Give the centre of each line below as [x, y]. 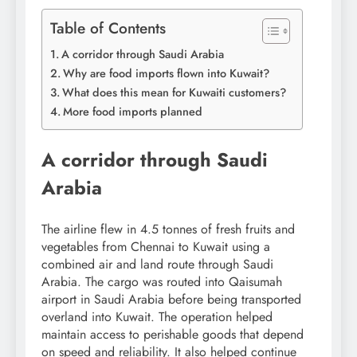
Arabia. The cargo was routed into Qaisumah [162, 282]
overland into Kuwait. [100, 317]
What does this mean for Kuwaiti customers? [174, 93]
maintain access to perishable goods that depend [173, 335]
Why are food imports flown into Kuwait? [166, 74]
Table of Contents [108, 28]
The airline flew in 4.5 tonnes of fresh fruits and [168, 229]
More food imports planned [132, 112]
